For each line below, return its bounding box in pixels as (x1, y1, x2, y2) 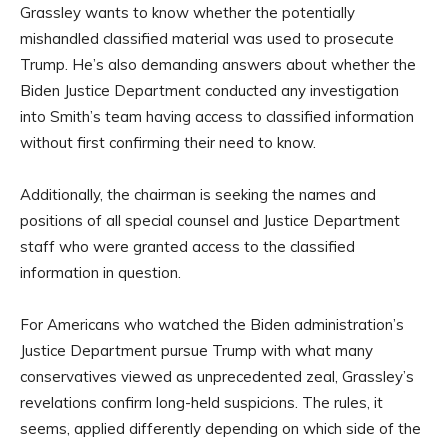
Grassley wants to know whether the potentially (20, 3, 355, 23)
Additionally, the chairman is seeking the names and (20, 185, 376, 205)
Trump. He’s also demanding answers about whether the (20, 55, 416, 75)
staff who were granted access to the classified (20, 237, 355, 257)
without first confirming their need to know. (20, 133, 316, 153)
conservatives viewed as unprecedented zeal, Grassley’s (20, 367, 414, 387)
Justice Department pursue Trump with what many (20, 341, 373, 361)
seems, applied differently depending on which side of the (20, 419, 421, 439)
